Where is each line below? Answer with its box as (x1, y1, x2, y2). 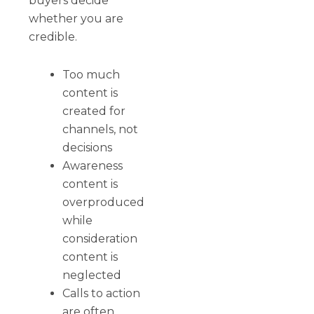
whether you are (29, 11, 124, 25)
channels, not (62, 122, 139, 136)
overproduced (62, 195, 145, 209)
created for (62, 104, 126, 118)
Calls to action (62, 286, 141, 300)
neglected (62, 268, 122, 282)
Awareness (62, 158, 123, 172)
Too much (62, 67, 121, 81)
